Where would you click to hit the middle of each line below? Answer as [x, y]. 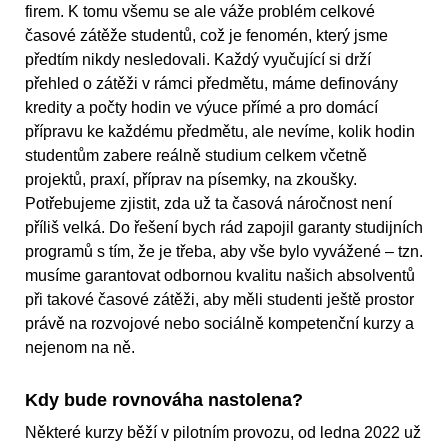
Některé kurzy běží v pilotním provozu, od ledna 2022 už [223, 433]
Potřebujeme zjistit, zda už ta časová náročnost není [208, 204]
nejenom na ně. [80, 348]
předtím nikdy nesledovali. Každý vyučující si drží [198, 60]
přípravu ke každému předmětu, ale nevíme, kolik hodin [220, 132]
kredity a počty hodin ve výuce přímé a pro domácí [201, 108]
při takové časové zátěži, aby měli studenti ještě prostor [219, 300]
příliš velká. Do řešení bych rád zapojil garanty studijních [224, 228]
